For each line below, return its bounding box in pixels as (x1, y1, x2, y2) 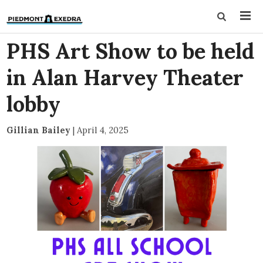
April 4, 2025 (77, 124, 129, 136)
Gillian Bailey (6, 124, 71, 136)
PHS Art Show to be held (6, 38, 255, 65)
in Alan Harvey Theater (6, 64, 244, 91)
